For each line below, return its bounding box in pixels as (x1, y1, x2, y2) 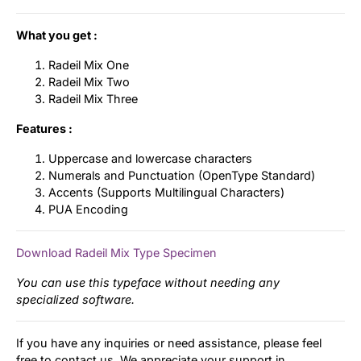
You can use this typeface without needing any (16, 276, 280, 290)
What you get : (16, 28, 98, 43)
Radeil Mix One (48, 58, 129, 73)
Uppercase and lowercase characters (48, 151, 252, 166)
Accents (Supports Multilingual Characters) (48, 185, 284, 200)
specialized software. (16, 293, 135, 307)
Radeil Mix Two (48, 75, 130, 89)
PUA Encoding (48, 202, 128, 217)
